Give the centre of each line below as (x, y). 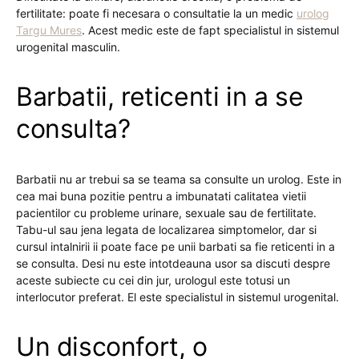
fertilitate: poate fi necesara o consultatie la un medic (156, 13)
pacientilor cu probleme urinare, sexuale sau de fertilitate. (166, 213)
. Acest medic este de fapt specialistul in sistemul (210, 30)
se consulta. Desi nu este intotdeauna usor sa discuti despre (173, 263)
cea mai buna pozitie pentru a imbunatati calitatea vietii (161, 196)
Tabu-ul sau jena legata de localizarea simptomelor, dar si (166, 230)
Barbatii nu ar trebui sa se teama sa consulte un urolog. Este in (179, 179)
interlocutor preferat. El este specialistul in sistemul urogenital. (177, 297)
